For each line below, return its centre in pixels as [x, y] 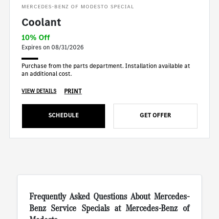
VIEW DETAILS [39, 91]
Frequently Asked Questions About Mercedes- [109, 197]
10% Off [36, 38]
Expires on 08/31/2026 [53, 47]
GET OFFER [155, 115]
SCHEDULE [64, 115]
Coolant [42, 22]
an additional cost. [47, 74]
